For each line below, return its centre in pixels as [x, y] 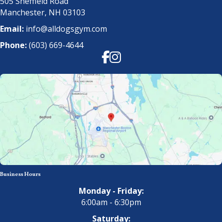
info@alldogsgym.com [66, 29]
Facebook [119, 56]
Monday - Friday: [111, 191]
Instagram [128, 56]
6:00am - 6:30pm [111, 202]
